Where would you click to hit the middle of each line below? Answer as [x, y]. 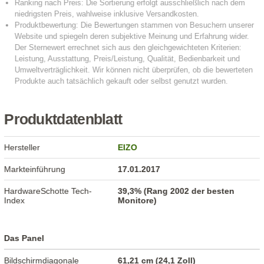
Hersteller [22, 147]
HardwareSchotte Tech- [48, 191]
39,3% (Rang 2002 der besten [176, 191]
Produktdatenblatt [63, 119]
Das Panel [24, 238]
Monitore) [138, 200]
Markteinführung [35, 169]
